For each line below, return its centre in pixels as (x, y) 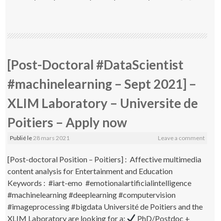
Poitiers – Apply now (68, 122)
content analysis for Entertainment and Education (90, 171)
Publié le (22, 138)
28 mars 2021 (52, 138)
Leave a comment (181, 138)
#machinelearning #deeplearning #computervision (92, 194)
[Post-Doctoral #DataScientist (96, 64)
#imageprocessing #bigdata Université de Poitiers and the (105, 206)
